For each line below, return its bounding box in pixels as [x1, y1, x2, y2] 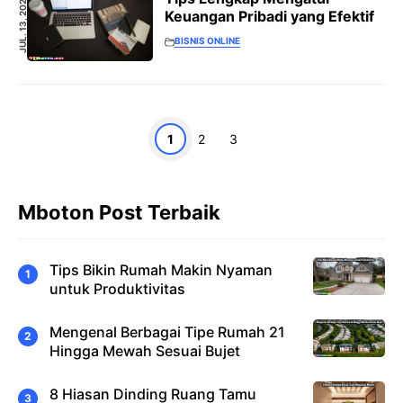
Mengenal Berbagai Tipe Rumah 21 [49, 322, 285, 341]
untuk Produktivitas [49, 279, 185, 298]
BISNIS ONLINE [175, 34, 240, 46]
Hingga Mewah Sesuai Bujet [49, 341, 240, 360]
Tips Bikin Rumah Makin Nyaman [49, 260, 273, 279]
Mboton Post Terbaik [18, 201, 220, 225]
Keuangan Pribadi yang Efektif [165, 6, 374, 25]
